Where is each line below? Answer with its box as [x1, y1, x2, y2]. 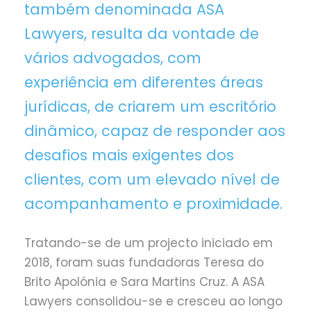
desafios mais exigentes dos [24, 145, 234, 166]
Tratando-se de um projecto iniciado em [24, 235, 273, 252]
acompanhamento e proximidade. [24, 194, 283, 215]
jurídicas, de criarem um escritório [24, 96, 276, 117]
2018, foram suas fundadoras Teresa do [24, 254, 264, 271]
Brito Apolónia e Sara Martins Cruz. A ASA [24, 274, 264, 291]
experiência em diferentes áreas [24, 72, 263, 93]
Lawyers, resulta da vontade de [24, 24, 259, 44]
